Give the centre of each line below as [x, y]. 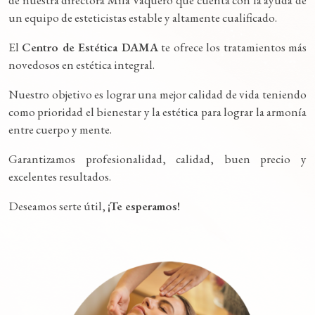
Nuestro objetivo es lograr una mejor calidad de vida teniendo [157, 94]
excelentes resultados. [60, 177]
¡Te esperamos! [144, 206]
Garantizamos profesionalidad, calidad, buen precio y [157, 159]
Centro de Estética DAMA [90, 47]
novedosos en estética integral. [82, 64]
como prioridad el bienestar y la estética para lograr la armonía [157, 111]
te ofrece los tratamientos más [232, 47]
